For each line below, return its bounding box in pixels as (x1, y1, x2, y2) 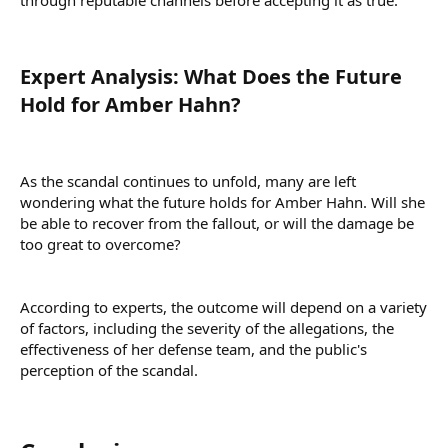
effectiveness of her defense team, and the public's (20, 338, 367, 359)
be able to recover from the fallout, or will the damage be (20, 212, 414, 233)
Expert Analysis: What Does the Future (20, 62, 402, 90)
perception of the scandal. (20, 359, 198, 380)
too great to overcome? (20, 233, 181, 254)
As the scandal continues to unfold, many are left (20, 170, 356, 191)
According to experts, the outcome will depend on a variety (20, 296, 427, 317)
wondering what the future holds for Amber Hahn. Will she (20, 191, 425, 212)
